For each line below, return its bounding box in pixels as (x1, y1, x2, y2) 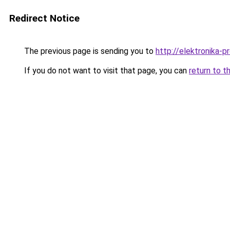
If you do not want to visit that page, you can (22, 66, 189, 75)
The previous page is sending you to (22, 46, 156, 56)
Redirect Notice (9, 12, 80, 24)
